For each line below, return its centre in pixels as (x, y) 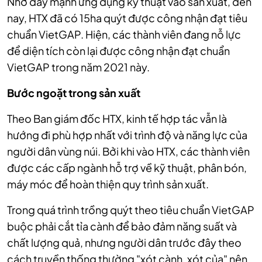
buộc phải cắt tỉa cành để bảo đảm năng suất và (122, 226)
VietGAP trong (43, 67)
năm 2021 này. (115, 67)
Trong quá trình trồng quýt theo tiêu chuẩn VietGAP (131, 210)
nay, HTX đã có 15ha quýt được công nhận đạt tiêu (127, 18)
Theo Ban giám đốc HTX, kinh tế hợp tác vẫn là (117, 119)
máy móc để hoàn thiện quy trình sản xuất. (108, 184)
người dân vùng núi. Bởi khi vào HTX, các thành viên (128, 151)
